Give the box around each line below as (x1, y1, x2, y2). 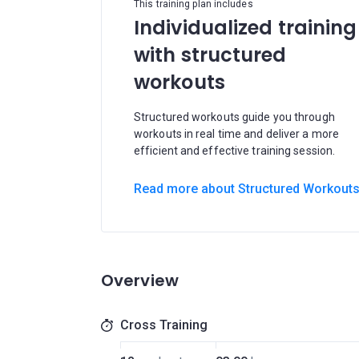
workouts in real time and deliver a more (134, 127, 340, 140)
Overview (101, 269, 179, 292)
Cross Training (120, 317, 208, 333)
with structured (134, 42, 287, 68)
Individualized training (134, 14, 357, 41)
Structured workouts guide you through (134, 111, 335, 123)
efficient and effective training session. (134, 144, 336, 157)
